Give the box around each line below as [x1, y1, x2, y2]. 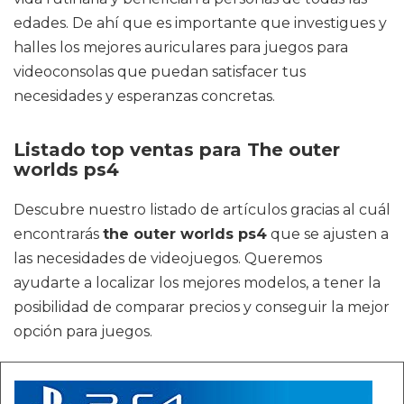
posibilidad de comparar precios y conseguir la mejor [14, 298, 390, 316]
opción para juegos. [14, 323, 152, 340]
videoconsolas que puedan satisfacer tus [14, 63, 306, 80]
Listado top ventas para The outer [14, 139, 340, 161]
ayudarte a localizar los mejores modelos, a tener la [14, 274, 381, 291]
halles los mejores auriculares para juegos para [14, 39, 348, 56]
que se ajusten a [267, 225, 389, 243]
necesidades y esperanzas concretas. [14, 87, 275, 105]
